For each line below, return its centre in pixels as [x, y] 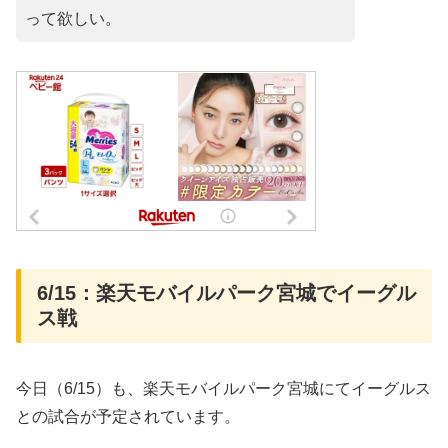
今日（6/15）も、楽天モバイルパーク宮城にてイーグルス [223, 389]
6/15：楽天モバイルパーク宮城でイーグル [226, 292]
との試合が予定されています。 [128, 417]
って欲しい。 [73, 19]
